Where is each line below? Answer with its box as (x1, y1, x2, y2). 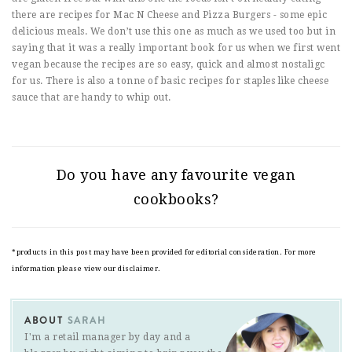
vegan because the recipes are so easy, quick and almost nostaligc (12, 58, 325, 70)
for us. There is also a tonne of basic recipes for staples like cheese (12, 75, 328, 86)
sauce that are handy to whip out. (12, 91, 171, 103)
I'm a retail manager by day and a (24, 331, 191, 343)
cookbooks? (133, 190, 219, 207)
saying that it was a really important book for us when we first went (12, 42, 340, 53)
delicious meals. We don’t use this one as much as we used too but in (12, 25, 335, 37)
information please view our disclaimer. (12, 264, 161, 273)
